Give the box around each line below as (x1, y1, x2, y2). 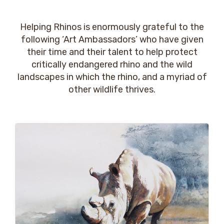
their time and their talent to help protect (26, 46, 197, 57)
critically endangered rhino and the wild (31, 59, 192, 70)
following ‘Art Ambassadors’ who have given (20, 34, 203, 45)
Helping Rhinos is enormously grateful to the (20, 21, 204, 32)
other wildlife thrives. (68, 84, 155, 95)
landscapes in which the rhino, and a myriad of (17, 71, 207, 82)
